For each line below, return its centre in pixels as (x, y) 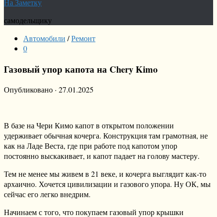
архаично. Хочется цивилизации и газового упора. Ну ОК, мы (107, 184)
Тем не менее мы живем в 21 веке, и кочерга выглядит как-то (105, 174)
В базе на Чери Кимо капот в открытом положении (89, 125)
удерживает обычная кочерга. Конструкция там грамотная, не (106, 136)
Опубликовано (29, 90)
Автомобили (44, 38)
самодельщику (28, 20)
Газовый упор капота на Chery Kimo (81, 69)
